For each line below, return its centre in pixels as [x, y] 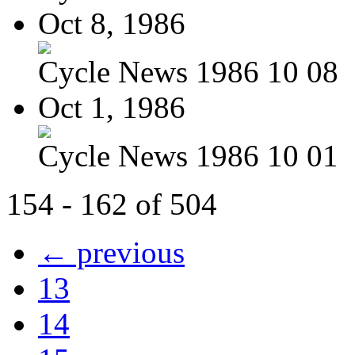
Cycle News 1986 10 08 [188, 71]
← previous [111, 252]
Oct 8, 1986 [112, 23]
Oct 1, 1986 [112, 107]
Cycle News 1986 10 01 [188, 155]
